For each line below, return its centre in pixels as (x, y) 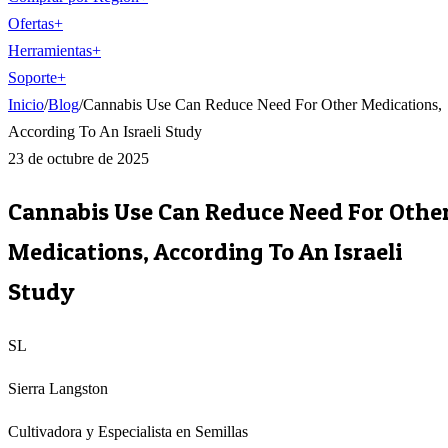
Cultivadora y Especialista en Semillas (128, 431)
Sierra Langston (58, 388)
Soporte (32, 77)
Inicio (26, 104)
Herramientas (50, 50)
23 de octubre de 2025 (78, 158)
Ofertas (31, 23)
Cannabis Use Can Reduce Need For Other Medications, (262, 104)
